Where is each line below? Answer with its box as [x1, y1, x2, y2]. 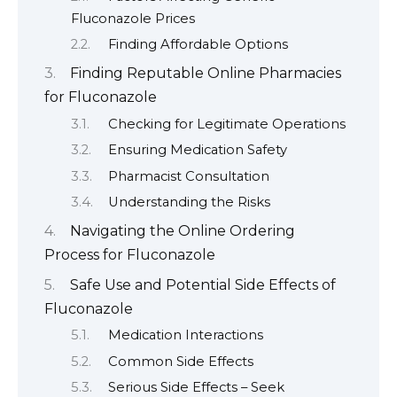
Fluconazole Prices [71, 10, 195, 27]
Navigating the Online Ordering [70, 222, 295, 240]
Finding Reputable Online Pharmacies [70, 65, 341, 82]
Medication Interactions [107, 327, 263, 344]
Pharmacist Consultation [107, 167, 269, 184]
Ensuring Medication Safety [107, 142, 287, 159]
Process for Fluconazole [44, 246, 215, 264]
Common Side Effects [107, 353, 253, 370]
